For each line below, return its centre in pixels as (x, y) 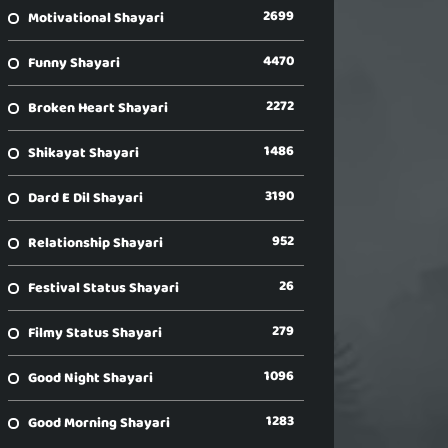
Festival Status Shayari (103, 288)
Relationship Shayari (95, 243)
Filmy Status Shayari (95, 333)
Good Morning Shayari (99, 423)
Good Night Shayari (90, 378)
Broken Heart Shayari (98, 108)
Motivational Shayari (96, 18)
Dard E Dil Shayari (85, 198)
